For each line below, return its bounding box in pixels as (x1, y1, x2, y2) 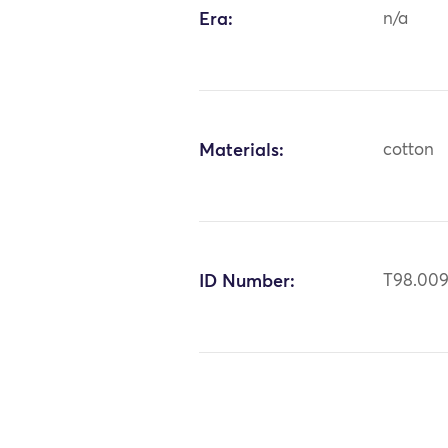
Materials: (199, 141, 285, 160)
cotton (383, 141, 435, 159)
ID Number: (199, 272, 296, 291)
